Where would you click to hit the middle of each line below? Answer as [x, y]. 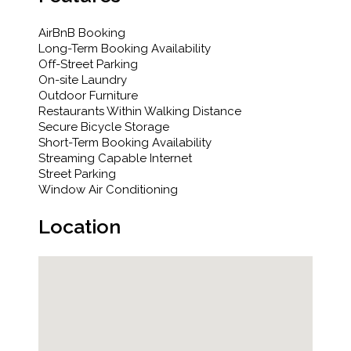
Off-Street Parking [88, 65]
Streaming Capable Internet [115, 159]
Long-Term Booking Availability [125, 49]
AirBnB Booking [82, 33]
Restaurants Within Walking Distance [140, 112]
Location [80, 227]
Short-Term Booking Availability [125, 143]
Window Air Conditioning [108, 190]
